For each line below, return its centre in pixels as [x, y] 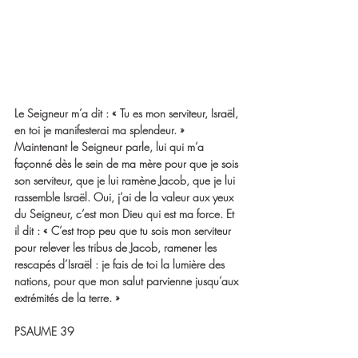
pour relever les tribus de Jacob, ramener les [117, 248]
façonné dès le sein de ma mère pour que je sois [128, 164]
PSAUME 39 [44, 332]
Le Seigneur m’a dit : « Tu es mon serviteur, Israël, [128, 113]
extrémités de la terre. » [67, 298]
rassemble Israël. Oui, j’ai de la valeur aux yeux [125, 197]
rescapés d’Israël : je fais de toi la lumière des [121, 265]
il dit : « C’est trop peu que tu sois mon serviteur [124, 231]
